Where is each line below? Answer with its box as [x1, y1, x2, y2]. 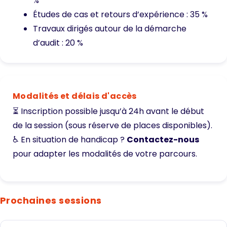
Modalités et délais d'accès [13, 90, 137, 102]
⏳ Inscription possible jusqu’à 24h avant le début [13, 105, 204, 118]
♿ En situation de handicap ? [13, 134, 127, 146]
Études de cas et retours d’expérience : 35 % [33, 9, 208, 21]
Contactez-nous [127, 134, 199, 146]
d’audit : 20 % [33, 37, 83, 49]
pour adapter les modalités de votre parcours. [13, 148, 197, 160]
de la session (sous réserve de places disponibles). [13, 120, 212, 132]
